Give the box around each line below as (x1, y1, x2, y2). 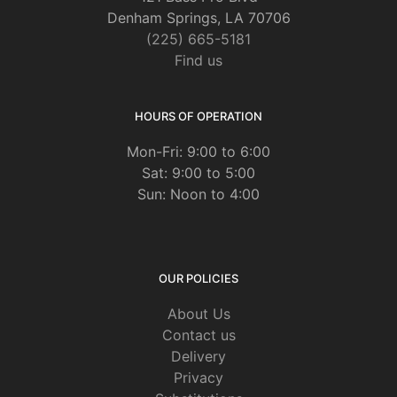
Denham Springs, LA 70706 (106, 9, 291, 27)
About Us (167, 305, 230, 323)
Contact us (161, 326, 236, 345)
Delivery (171, 347, 226, 366)
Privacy (174, 369, 223, 387)
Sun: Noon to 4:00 (137, 185, 260, 204)
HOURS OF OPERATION (135, 109, 262, 124)
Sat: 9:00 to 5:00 (142, 164, 255, 183)
